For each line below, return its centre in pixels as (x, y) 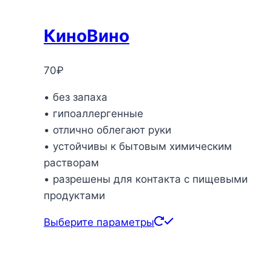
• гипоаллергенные (93, 113)
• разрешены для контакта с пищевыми (146, 179)
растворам (71, 162)
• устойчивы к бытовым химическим (138, 146)
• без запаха (76, 97)
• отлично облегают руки (107, 130)
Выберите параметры (99, 222)
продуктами (74, 195)
